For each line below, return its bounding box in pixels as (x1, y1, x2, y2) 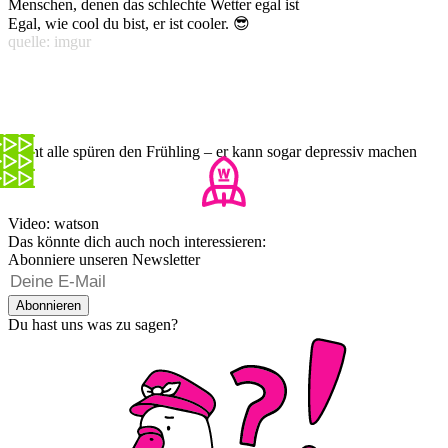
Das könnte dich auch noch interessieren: (8, 233, 266, 251)
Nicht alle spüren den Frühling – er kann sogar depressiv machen (8, 143, 417, 161)
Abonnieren (16, 298, 81, 314)
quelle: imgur (8, 33, 91, 51)
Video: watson (8, 215, 99, 233)
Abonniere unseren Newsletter (8, 251, 200, 269)
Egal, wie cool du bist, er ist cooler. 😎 (8, 15, 250, 33)
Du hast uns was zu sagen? (8, 316, 178, 334)
